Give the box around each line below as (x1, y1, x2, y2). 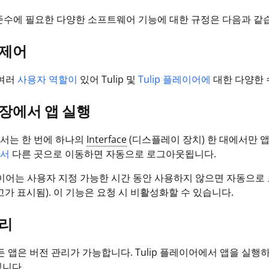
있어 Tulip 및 (77, 73, 138, 86)
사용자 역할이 (17, 73, 77, 86)
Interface (86, 133, 127, 146)
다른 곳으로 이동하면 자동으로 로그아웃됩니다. (10, 147, 216, 160)
